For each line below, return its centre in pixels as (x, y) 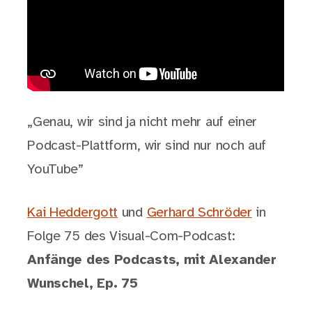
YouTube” (55, 170)
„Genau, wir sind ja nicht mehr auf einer (142, 123)
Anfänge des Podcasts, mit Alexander (152, 260)
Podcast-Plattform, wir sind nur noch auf (147, 146)
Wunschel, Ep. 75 (83, 284)
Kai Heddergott (73, 213)
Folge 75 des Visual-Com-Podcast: (131, 237)
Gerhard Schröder (199, 213)
